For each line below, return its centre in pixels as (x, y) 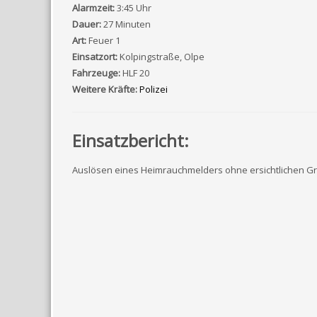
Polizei (154, 89)
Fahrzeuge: (96, 73)
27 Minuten (127, 24)
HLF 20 (136, 73)
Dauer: (87, 24)
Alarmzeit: (93, 8)
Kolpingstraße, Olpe (162, 57)
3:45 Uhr (134, 8)
